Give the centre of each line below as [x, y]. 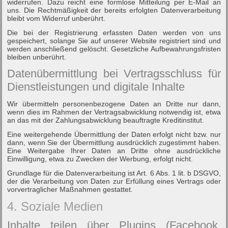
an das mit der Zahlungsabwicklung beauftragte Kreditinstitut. [106, 120]
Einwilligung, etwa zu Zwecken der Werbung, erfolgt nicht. [100, 159]
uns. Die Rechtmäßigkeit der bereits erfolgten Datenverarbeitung [114, 10]
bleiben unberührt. [37, 57]
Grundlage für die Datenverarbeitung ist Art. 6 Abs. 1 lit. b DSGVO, [114, 173]
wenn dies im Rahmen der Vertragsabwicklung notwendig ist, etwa [114, 112]
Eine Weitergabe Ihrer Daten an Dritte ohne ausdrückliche [114, 150]
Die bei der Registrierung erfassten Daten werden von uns [114, 32]
